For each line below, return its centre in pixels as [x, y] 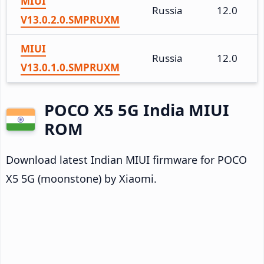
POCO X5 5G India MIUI [137, 110]
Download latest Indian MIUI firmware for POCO [126, 159]
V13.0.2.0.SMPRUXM [70, 19]
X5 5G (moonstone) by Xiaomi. [81, 178]
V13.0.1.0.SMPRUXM [70, 67]
